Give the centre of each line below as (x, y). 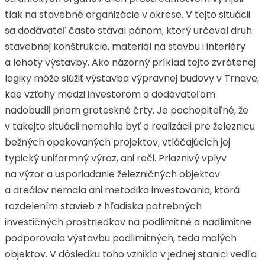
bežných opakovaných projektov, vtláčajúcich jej (117, 142)
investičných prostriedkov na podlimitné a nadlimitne (128, 222)
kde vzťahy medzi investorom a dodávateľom (110, 94)
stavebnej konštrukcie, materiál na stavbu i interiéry (125, 46)
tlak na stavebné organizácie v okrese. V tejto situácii (127, 14)
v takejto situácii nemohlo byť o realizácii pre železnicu (130, 126)
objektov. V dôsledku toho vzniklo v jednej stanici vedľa (131, 254)
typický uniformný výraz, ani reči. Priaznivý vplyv (116, 158)
